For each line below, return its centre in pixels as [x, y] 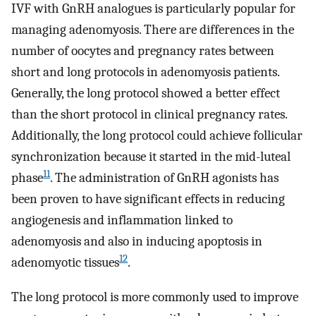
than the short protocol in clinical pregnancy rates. [149, 114]
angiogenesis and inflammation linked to [122, 220]
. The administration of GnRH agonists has [164, 177]
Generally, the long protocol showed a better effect [146, 93]
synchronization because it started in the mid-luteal [151, 156]
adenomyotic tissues [65, 262]
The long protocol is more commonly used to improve [155, 297]
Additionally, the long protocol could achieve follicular [157, 135]
